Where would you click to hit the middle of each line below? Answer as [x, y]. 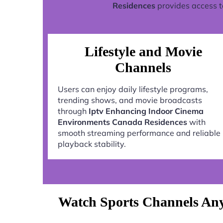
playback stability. [92, 144]
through [73, 111]
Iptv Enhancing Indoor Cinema [146, 111]
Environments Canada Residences [122, 122]
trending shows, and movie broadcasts [130, 100]
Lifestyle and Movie [143, 51]
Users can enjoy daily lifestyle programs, [133, 89]
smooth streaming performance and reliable [139, 133]
